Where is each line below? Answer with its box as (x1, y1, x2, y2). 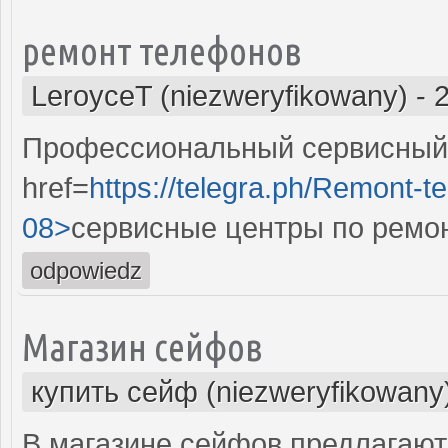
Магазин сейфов (22, 324, 263, 368)
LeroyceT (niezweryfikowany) (31, 79, 408, 112)
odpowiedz (30, 256, 142, 284)
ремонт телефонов (22, 28, 302, 72)
